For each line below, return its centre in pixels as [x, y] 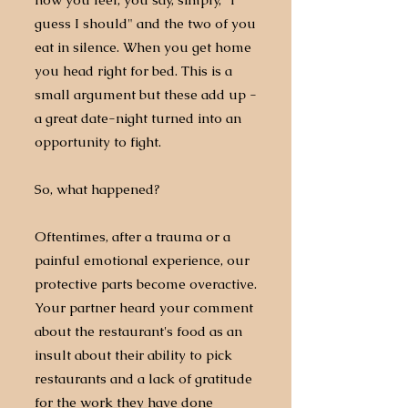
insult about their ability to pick [133, 355]
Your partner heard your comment [144, 307]
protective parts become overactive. [146, 284]
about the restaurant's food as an [138, 331]
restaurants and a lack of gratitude [143, 378]
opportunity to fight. [100, 142]
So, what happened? [99, 189]
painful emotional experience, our [142, 260]
